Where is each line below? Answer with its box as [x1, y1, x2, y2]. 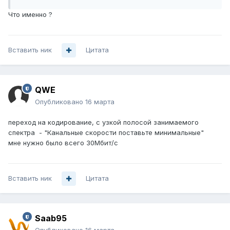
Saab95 [35, 213, 67, 224]
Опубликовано [35, 98, 85, 106]
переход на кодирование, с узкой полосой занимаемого [8, 118, 199, 127]
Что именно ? [8, 10, 52, 19]
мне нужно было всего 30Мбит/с [8, 139, 118, 147]
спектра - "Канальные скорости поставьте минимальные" [8, 128, 204, 137]
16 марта [85, 98, 114, 106]
